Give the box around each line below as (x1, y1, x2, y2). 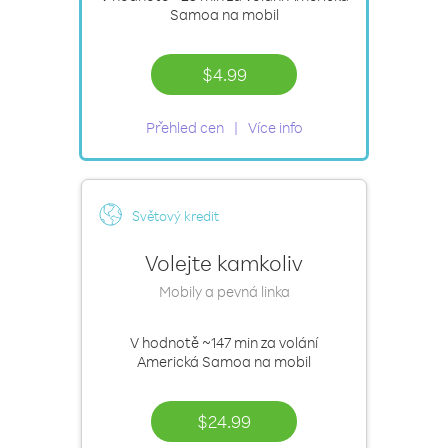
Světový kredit (132, 207, 219, 224)
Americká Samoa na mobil (137, 352, 311, 371)
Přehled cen (145, 118, 224, 137)
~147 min (202, 333, 258, 352)
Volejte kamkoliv (145, 249, 303, 276)
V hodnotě (130, 333, 202, 352)
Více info (247, 118, 303, 137)
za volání (258, 333, 318, 352)
